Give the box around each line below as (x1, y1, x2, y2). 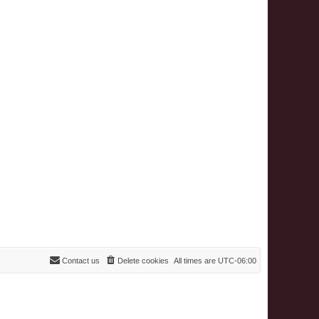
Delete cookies (117, 256, 169, 265)
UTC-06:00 (218, 256, 256, 265)
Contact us (62, 256, 100, 265)
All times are (174, 256, 218, 265)
